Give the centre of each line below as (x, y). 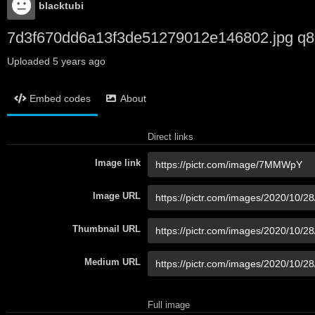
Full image (169, 305)
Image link (118, 163)
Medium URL (112, 262)
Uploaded (30, 61)
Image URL (117, 196)
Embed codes (60, 98)
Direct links (171, 137)
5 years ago (79, 61)
